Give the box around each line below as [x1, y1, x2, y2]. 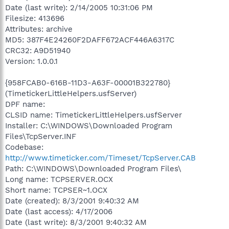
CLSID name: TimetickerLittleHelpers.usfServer [5, 110, 182, 120]
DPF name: [5, 99, 45, 109]
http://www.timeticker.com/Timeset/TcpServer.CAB [5, 153, 196, 163]
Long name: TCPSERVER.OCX [5, 174, 113, 184]
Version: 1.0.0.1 [5, 56, 58, 66]
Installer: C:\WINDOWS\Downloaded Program [5, 121, 172, 130]
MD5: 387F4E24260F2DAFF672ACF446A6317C [5, 35, 174, 44]
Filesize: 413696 [5, 13, 64, 23]
